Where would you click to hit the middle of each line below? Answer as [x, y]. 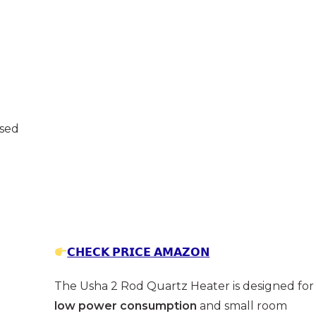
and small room [242, 306]
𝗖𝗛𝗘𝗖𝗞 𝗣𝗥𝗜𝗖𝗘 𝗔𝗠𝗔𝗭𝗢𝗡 [139, 253]
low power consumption [126, 306]
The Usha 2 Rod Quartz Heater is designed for [184, 286]
